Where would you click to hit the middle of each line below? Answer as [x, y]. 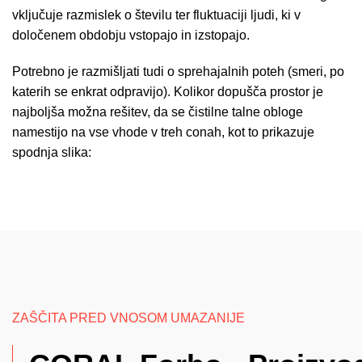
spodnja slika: [52, 152]
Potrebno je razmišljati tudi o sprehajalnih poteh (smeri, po [178, 72]
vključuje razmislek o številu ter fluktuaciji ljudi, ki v [156, 15]
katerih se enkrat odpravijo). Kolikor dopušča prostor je [168, 92]
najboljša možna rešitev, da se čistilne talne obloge [158, 112]
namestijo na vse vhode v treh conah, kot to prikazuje [163, 132]
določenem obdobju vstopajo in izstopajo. [131, 35]
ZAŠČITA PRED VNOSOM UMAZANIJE [128, 318]
